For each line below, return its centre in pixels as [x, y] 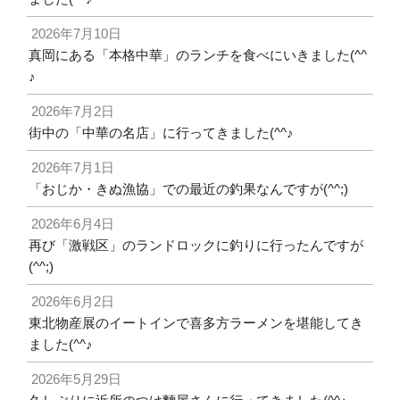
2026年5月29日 [76, 379]
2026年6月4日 [72, 223]
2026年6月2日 [72, 301]
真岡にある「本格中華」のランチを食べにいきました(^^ [198, 54]
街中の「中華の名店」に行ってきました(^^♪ [161, 132]
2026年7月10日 [76, 33]
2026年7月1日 [72, 167]
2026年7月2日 [72, 111]
